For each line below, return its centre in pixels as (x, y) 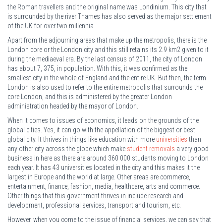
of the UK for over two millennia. (51, 26)
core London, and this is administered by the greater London (90, 96)
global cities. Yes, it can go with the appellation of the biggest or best (101, 130)
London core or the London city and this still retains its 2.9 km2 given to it (108, 49)
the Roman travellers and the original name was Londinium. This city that (107, 7)
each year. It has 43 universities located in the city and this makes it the (104, 167)
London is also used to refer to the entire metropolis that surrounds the (105, 87)
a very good (192, 148)
